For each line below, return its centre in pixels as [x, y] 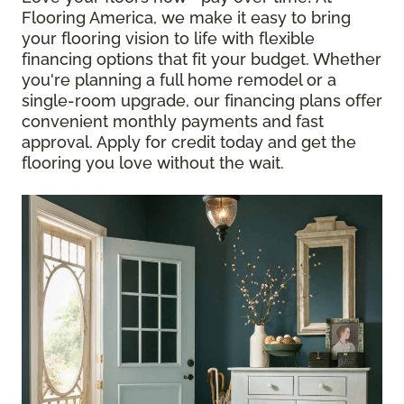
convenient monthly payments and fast [173, 122]
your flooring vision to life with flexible [168, 39]
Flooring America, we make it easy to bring [186, 18]
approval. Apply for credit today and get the [189, 142]
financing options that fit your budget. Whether [202, 60]
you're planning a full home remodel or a [179, 80]
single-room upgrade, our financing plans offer [202, 101]
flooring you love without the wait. [153, 163]
